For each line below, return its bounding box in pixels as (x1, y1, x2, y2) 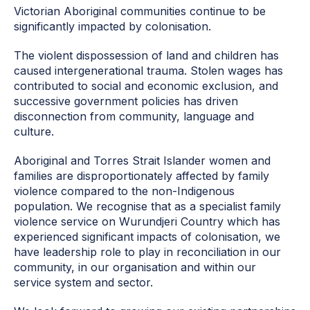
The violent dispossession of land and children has (14, 48, 279, 63)
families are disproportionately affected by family (14, 169, 269, 183)
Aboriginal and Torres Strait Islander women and (14, 154, 271, 168)
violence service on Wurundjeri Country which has (14, 215, 280, 229)
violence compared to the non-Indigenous (14, 184, 235, 199)
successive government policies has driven (14, 94, 238, 109)
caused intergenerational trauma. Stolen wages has (14, 64, 283, 78)
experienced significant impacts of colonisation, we (14, 230, 280, 244)
